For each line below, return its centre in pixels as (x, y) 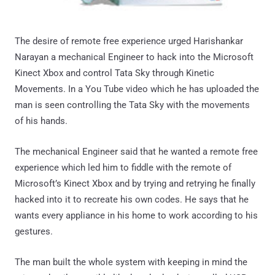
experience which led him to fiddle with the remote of (123, 168)
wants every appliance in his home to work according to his (136, 215)
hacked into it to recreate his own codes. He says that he (132, 199)
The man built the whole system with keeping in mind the (131, 262)
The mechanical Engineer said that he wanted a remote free (136, 152)
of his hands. (41, 121)
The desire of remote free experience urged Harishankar (129, 41)
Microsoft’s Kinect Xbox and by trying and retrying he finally (135, 184)
